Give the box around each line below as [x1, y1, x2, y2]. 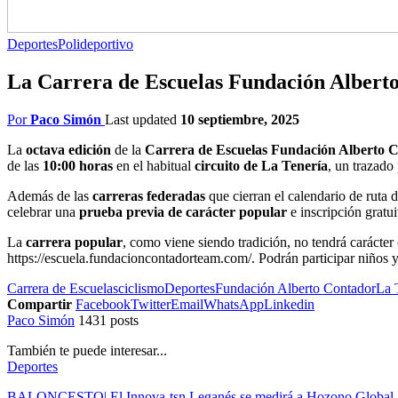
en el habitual [113, 157, 195, 173]
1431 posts [78, 312, 139, 328]
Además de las [7, 187, 92, 203]
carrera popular [26, 234, 123, 250]
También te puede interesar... [7, 342, 167, 358]
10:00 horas [43, 157, 113, 173]
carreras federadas [92, 187, 205, 203]
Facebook [76, 296, 131, 312]
